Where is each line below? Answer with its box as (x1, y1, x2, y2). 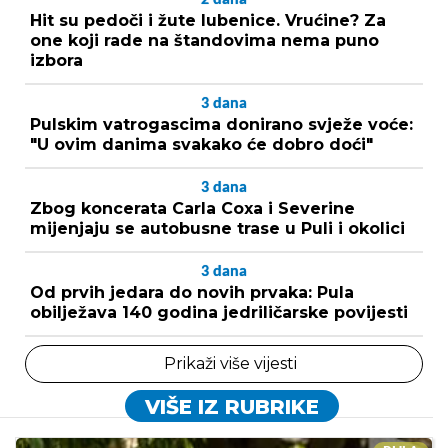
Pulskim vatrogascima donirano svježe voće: (30, 115, 413, 134)
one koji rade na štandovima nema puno (30, 31, 379, 50)
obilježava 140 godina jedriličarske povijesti (30, 303, 408, 322)
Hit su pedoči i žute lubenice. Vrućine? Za (30, 11, 386, 30)
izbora (30, 51, 83, 70)
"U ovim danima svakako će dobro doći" (30, 135, 373, 154)
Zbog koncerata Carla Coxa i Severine (30, 199, 355, 218)
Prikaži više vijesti (163, 354, 297, 373)
